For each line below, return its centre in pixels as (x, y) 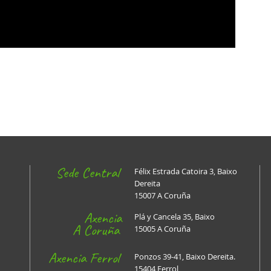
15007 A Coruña (162, 195)
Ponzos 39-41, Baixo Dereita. (185, 256)
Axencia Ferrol (83, 257)
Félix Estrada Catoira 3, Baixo (186, 171)
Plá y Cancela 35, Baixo (175, 216)
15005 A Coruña (162, 228)
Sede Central (87, 172)
